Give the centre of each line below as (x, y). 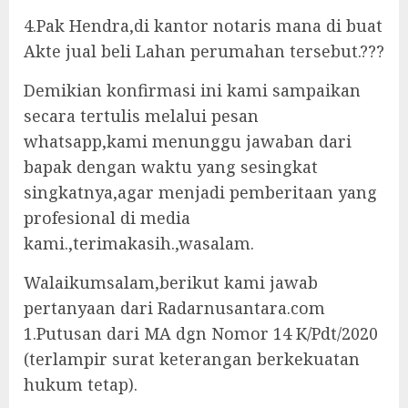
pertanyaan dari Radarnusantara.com (174, 308)
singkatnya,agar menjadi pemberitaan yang (200, 192)
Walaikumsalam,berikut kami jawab (171, 282)
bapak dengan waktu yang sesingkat (171, 167)
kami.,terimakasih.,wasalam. (139, 243)
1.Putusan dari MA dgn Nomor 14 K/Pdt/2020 (201, 333)
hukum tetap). (81, 384)
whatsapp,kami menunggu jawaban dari (188, 141)
